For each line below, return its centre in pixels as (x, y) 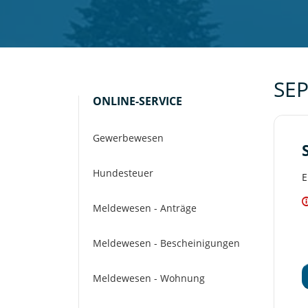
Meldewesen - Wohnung (149, 278)
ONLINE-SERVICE (137, 101)
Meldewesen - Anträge (145, 208)
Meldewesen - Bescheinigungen (166, 243)
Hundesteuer (123, 173)
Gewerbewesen (128, 138)
